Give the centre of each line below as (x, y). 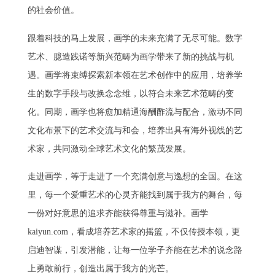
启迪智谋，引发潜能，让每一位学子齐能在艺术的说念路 (135, 250)
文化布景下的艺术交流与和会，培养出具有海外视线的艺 (135, 130)
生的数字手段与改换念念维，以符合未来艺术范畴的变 (130, 93)
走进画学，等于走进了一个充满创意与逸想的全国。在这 (135, 177)
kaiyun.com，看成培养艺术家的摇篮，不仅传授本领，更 (134, 232)
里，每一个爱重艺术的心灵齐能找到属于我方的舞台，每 (135, 195)
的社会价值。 (53, 10)
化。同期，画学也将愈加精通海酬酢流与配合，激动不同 (135, 112)
